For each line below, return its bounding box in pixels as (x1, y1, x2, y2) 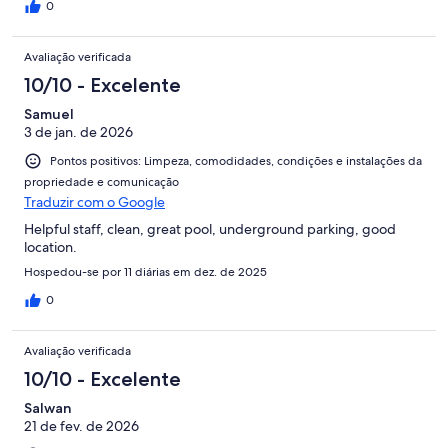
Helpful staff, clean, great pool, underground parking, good (24, 220, 396, 239)
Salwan (24, 399, 72, 418)
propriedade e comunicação (24, 174, 179, 191)
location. (24, 238, 77, 257)
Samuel (24, 104, 74, 123)
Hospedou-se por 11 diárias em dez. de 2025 (24, 264, 267, 281)
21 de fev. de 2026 (24, 417, 139, 436)
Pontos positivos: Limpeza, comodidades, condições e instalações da (50, 152, 422, 169)
